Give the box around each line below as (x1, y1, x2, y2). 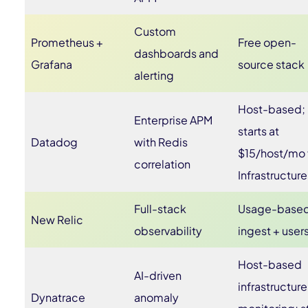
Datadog (31, 135, 78, 149)
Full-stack (134, 201, 186, 216)
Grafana (31, 57, 72, 71)
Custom (134, 24, 176, 38)
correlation (134, 157, 190, 171)
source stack (238, 57, 305, 71)
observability (134, 223, 202, 238)
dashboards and (134, 46, 219, 60)
